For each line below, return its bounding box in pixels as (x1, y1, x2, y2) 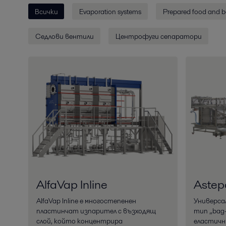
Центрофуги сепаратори (115, 31, 202, 41)
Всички (34, 6, 58, 17)
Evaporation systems (79, 6, 141, 17)
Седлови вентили (35, 31, 94, 41)
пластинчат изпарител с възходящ (36, 206, 156, 216)
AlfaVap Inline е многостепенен (36, 196, 136, 206)
